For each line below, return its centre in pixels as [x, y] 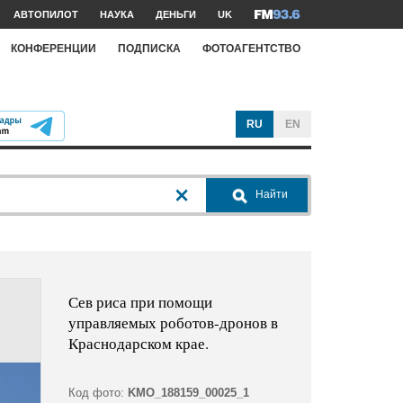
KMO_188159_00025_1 [188, 393]
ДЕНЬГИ [176, 14]
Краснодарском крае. [138, 344]
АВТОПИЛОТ [46, 14]
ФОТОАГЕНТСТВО [251, 48]
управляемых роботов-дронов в [173, 323]
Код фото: [96, 393]
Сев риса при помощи [140, 302]
